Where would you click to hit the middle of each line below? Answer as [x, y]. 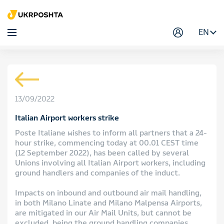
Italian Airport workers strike [67, 118]
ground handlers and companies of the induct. [97, 173]
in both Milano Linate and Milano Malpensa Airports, [108, 203]
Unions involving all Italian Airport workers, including [110, 163]
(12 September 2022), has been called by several [102, 153]
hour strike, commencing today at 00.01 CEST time [107, 143]
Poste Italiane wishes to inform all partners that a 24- [111, 133]
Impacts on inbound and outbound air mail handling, [108, 193]
